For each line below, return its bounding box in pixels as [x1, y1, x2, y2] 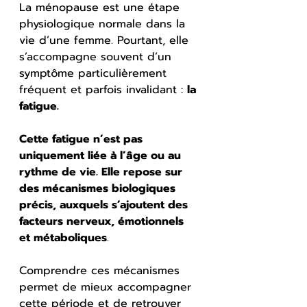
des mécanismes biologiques [19, 180, 179, 197]
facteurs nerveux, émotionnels [19, 212, 187, 230]
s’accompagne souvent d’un [19, 48, 175, 65]
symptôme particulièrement [19, 64, 171, 82]
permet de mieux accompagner [19, 278, 195, 295]
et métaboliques [19, 229, 107, 246]
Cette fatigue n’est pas [19, 130, 146, 147]
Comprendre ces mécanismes [19, 262, 184, 279]
